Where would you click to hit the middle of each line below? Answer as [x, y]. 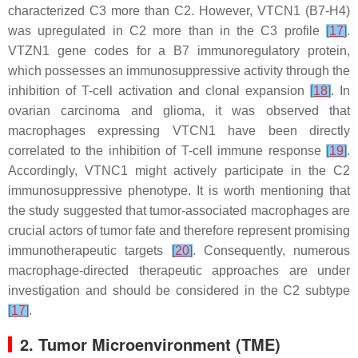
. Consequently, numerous [271, 251]
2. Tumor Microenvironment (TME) [150, 344]
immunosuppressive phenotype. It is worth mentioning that [179, 191]
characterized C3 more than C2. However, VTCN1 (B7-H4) [179, 11]
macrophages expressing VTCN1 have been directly [179, 131]
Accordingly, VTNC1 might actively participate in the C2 [179, 171]
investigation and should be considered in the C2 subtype [179, 290]
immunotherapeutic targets [90, 251]
